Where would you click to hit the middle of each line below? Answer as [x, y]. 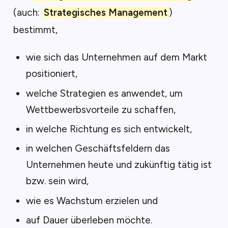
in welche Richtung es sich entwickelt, [109, 129]
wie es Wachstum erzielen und [92, 201]
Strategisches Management [105, 12]
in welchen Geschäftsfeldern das [98, 149]
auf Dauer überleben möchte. [89, 220]
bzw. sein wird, [57, 181]
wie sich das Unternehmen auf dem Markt [117, 58]
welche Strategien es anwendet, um [104, 93]
